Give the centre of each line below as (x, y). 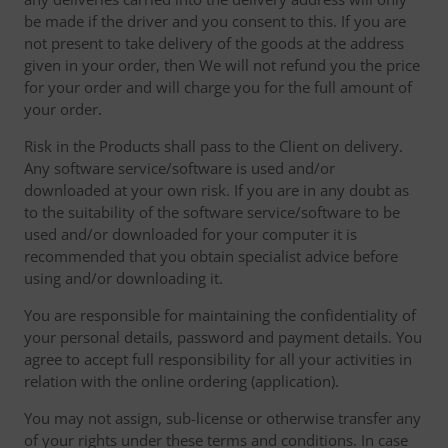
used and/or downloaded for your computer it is (190, 234)
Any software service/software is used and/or (179, 168)
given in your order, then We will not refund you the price (222, 65)
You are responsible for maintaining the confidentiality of (220, 315)
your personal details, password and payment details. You (223, 337)
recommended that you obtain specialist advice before (211, 256)
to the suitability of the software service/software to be (212, 212)
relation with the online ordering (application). (181, 381)
